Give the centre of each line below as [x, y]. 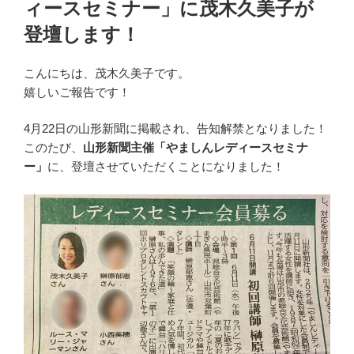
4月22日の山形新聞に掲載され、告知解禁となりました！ [175, 129]
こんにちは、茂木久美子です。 [107, 73]
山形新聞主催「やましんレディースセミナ [196, 148]
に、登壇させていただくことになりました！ [166, 167]
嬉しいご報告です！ [77, 92]
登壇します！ [82, 34]
